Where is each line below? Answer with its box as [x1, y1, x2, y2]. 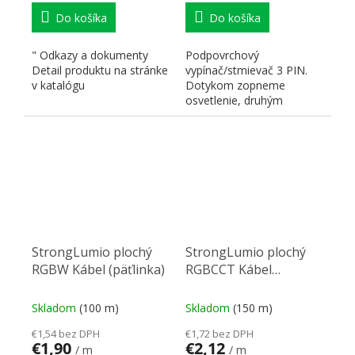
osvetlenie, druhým [185, 92, 283, 108]
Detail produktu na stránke [32, 62, 168, 78]
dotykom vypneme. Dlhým [185, 107, 320, 123]
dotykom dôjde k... [185, 122, 280, 138]
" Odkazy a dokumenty [32, 47, 148, 63]
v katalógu [32, 77, 85, 93]
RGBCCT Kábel [185, 260, 272, 278]
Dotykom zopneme [185, 77, 285, 93]
